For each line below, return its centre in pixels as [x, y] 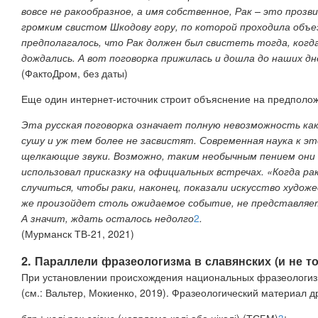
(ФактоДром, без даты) [75, 73]
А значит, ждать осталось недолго [108, 218]
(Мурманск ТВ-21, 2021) [78, 233]
